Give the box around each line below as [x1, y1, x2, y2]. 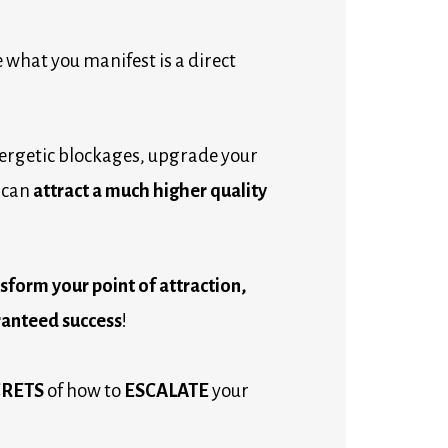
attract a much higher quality [32, 180, 267, 201]
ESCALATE [124, 380, 209, 401]
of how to [44, 380, 124, 401]
